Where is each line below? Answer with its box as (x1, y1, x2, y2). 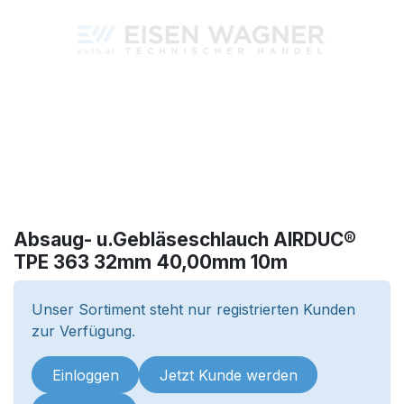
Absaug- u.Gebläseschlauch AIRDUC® (14, 228, 356, 252)
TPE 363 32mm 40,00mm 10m (14, 251, 288, 274)
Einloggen (51, 365, 119, 384)
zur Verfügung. (32, 322, 135, 341)
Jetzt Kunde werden (159, 365, 298, 384)
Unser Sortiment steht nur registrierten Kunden (32, 300, 355, 319)
